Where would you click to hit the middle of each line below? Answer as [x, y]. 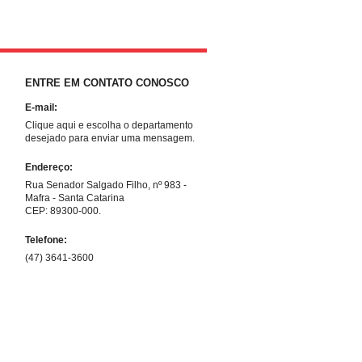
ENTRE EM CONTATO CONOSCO [107, 83]
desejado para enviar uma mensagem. [110, 138]
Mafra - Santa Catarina [75, 198]
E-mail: [41, 107]
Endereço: [49, 167]
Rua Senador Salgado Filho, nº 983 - [106, 185]
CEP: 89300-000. [63, 211]
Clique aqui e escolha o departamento [109, 125]
